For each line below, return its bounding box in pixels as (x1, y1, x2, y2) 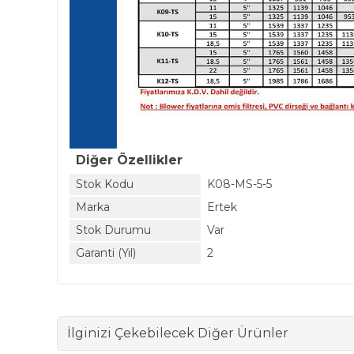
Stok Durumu (76, 223, 151, 237)
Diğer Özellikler (76, 153, 183, 168)
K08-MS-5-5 (207, 177, 272, 191)
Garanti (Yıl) (76, 246, 136, 260)
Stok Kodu (76, 177, 134, 191)
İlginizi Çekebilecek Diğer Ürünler (67, 326, 288, 341)
